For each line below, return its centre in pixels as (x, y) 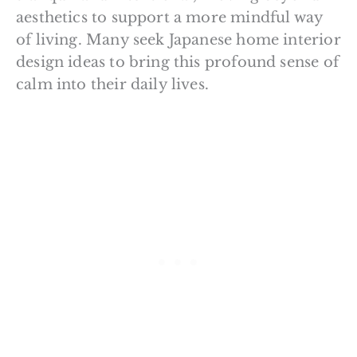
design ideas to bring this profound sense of (177, 62)
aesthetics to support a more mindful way (170, 17)
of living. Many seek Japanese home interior (178, 39)
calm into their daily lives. (113, 84)
